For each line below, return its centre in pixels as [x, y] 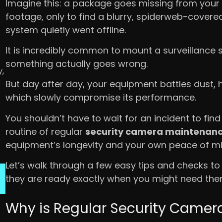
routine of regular [45, 131]
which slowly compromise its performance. [101, 98]
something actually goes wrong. [76, 63]
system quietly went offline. [65, 30]
